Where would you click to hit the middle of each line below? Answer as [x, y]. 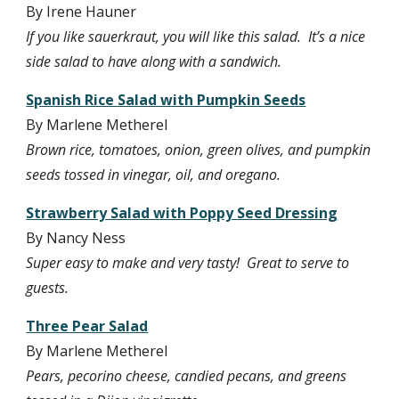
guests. [48, 288]
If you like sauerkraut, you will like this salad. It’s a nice [196, 37]
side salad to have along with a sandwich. [154, 61]
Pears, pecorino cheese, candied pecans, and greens [187, 376]
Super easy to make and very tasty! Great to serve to [188, 263]
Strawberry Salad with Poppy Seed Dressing [182, 213]
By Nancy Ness [76, 238]
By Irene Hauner [81, 12]
